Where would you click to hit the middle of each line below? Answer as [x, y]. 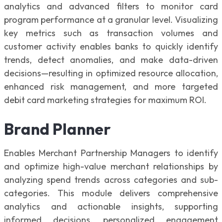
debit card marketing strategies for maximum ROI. [106, 100]
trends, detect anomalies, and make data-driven [111, 59]
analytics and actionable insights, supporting [111, 207]
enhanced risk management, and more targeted [111, 86]
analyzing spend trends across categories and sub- [111, 180]
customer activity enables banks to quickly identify [111, 46]
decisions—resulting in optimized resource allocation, [111, 73]
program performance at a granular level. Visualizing [111, 19]
